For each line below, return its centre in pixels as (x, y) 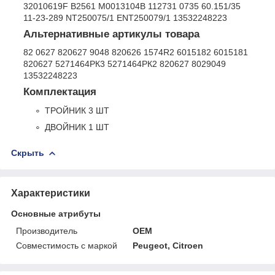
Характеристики (51, 193)
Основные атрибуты (56, 213)
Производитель (47, 230)
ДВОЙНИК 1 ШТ (77, 127)
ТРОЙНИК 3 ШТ (77, 111)
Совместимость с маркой (67, 245)
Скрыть (28, 153)
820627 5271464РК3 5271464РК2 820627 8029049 (125, 64)
